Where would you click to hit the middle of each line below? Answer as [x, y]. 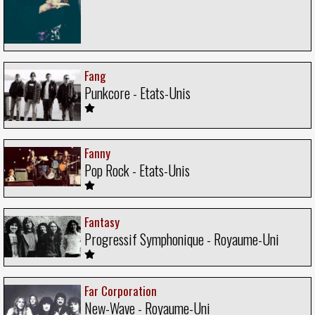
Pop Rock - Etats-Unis [137, 171]
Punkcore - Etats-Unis [137, 93]
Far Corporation [121, 291]
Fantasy [102, 222]
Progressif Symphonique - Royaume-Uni [182, 239]
